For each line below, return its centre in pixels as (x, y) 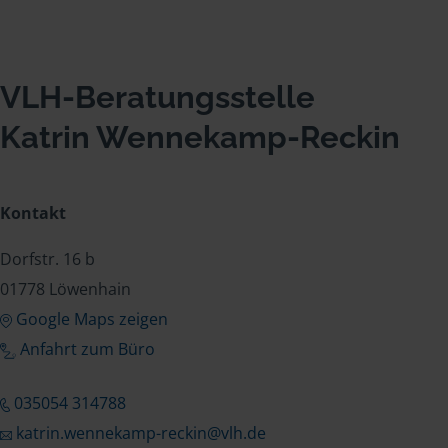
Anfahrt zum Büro (87, 349)
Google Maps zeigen (91, 319)
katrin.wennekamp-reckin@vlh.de (140, 433)
